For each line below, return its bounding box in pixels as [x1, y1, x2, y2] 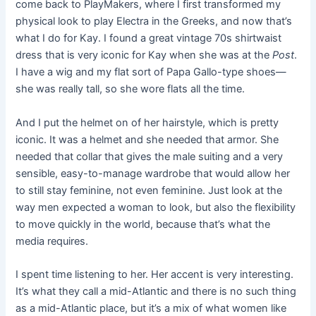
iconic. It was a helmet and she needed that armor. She [16, 133, 279, 146]
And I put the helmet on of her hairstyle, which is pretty [16, 116, 279, 129]
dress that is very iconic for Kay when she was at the [16, 49, 273, 62]
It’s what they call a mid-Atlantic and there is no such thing [16, 284, 297, 298]
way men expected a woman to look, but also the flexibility [16, 200, 296, 214]
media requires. [16, 234, 92, 248]
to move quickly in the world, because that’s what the [16, 217, 271, 231]
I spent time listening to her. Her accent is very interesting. [16, 267, 294, 281]
